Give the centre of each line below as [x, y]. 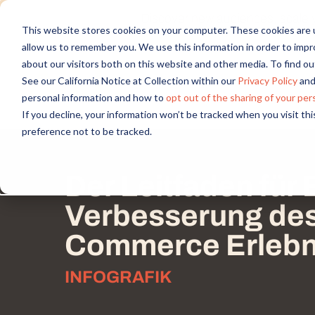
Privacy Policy [267, 80]
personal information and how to [94, 97]
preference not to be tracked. [86, 131]
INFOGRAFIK [118, 277]
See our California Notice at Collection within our [129, 80]
